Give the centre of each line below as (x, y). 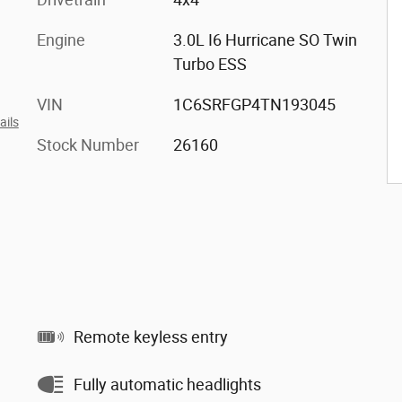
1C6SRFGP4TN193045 (254, 105)
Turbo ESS (210, 64)
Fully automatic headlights (167, 384)
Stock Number (88, 145)
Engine (61, 40)
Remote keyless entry (151, 336)
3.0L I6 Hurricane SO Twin (265, 40)
